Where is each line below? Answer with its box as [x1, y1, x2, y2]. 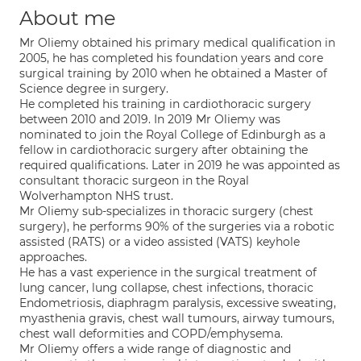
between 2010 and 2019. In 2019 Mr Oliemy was [19, 112, 280, 127]
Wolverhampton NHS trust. [19, 189, 173, 203]
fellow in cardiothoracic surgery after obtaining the [19, 143, 308, 157]
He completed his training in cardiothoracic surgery [19, 97, 311, 111]
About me [19, 6, 116, 30]
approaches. [19, 250, 87, 264]
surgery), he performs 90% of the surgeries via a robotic [19, 219, 334, 234]
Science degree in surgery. [19, 81, 168, 96]
